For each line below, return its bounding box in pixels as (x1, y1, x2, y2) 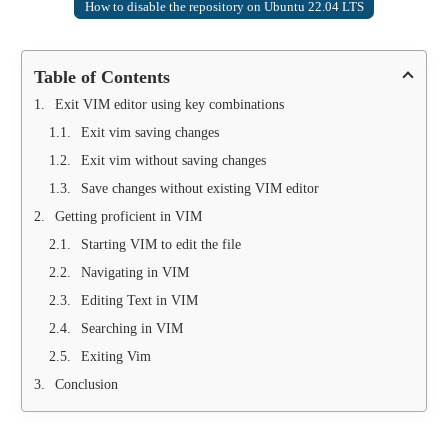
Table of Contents (34, 66, 170, 87)
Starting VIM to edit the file (81, 236, 241, 252)
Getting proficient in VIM (55, 208, 202, 224)
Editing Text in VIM (81, 292, 198, 308)
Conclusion (55, 376, 118, 392)
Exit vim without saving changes (81, 152, 266, 168)
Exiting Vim (81, 348, 151, 364)
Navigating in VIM (81, 264, 189, 280)
